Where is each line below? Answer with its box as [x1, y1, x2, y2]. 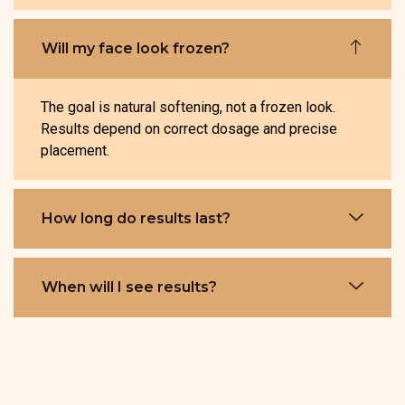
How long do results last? [41, 209, 231, 227]
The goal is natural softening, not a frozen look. [40, 98, 335, 116]
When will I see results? [41, 278, 217, 296]
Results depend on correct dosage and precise [40, 119, 337, 137]
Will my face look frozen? [41, 39, 230, 57]
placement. [40, 141, 109, 159]
